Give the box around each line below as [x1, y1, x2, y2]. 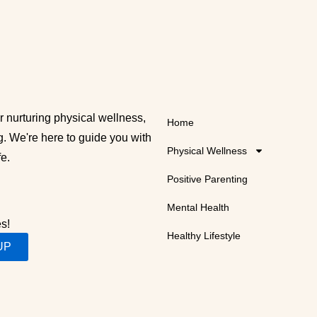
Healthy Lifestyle [167, 229, 241, 241]
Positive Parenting [167, 173, 248, 185]
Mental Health [167, 201, 229, 213]
